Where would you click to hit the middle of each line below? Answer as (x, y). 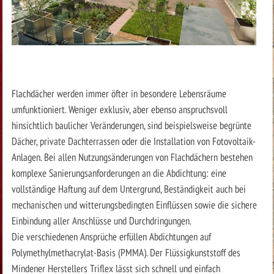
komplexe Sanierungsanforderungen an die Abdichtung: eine (119, 173)
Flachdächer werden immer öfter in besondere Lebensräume (119, 94)
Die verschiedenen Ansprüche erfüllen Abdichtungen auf (111, 237)
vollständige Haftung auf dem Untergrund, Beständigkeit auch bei (128, 189)
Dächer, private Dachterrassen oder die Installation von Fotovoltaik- (133, 141)
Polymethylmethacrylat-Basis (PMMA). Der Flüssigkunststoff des (126, 253)
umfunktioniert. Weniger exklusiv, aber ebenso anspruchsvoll (119, 109)
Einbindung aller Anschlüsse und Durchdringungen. (101, 221)
